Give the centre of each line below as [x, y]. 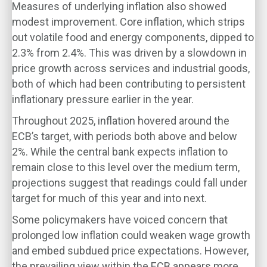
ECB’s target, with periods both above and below [125, 136]
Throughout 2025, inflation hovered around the [121, 121]
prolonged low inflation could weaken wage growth [131, 235]
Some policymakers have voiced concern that [120, 220]
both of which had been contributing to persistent [129, 84]
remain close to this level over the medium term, [126, 167]
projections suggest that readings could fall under [130, 183]
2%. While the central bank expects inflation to [120, 152]
